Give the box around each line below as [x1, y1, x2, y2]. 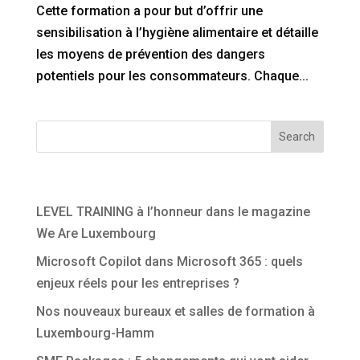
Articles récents [35, 174, 154, 194]
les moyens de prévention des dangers [35, 46, 265, 62]
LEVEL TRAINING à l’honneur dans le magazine [35, 203, 310, 219]
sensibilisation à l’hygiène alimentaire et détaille [35, 24, 318, 40]
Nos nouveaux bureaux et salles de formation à [35, 303, 315, 319]
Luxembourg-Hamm [35, 325, 154, 341]
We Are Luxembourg [35, 225, 156, 241]
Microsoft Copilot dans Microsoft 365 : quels [35, 253, 303, 269]
